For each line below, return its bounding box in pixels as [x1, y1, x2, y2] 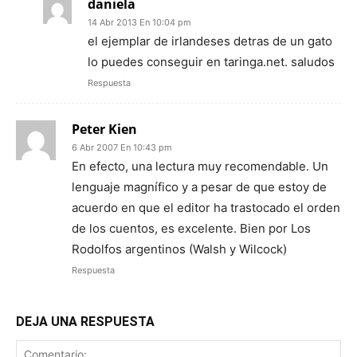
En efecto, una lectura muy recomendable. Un [72, 159, 328, 174]
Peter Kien [72, 120, 137, 138]
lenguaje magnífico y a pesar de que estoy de [72, 179, 327, 194]
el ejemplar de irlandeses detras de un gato [88, 33, 332, 49]
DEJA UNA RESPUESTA [16, 314, 155, 329]
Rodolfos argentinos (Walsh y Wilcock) [72, 241, 287, 257]
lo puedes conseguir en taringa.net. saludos [88, 54, 335, 69]
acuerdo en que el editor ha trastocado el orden [72, 200, 340, 215]
